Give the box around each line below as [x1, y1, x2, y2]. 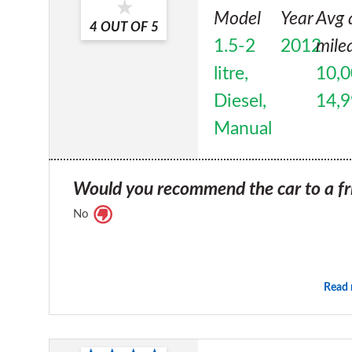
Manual [214, 119, 273, 138]
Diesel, [214, 91, 267, 111]
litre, [214, 64, 249, 83]
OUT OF [100, 20, 148, 34]
